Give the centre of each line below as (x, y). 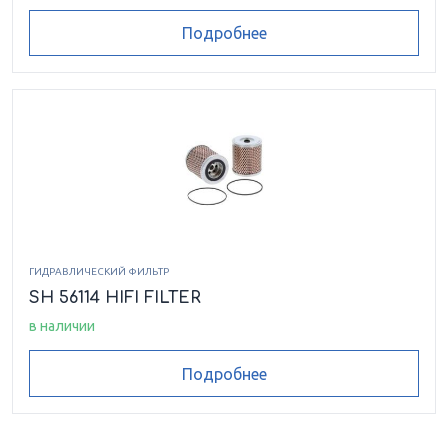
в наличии (62, 326)
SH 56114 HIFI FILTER (115, 298)
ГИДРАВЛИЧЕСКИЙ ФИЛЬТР (99, 272)
